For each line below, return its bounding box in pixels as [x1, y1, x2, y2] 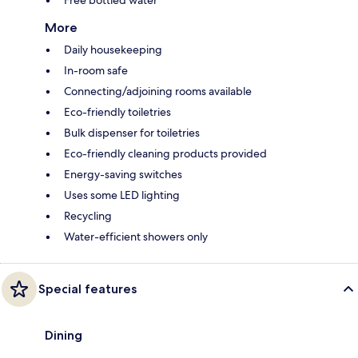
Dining [45, 328, 82, 344]
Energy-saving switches [64, 167, 182, 182]
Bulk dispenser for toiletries [64, 125, 200, 141]
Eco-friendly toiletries [64, 105, 171, 120]
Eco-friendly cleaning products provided [64, 146, 267, 161]
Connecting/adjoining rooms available [64, 84, 252, 99]
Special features [38, 281, 137, 297]
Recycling [64, 209, 112, 224]
